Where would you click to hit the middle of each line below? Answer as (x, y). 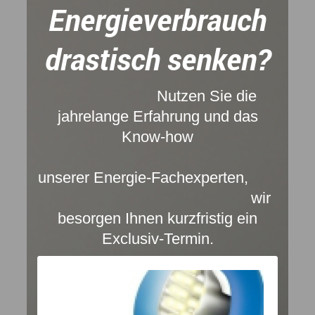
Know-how (157, 137)
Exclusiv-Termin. (157, 239)
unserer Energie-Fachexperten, (157, 178)
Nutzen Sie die (207, 96)
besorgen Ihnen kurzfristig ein (157, 218)
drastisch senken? (157, 59)
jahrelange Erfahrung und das (157, 116)
